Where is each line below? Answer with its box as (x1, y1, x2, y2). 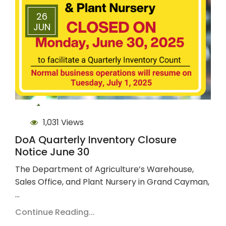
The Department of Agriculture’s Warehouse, (15, 163, 194, 175)
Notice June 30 (15, 144, 90, 159)
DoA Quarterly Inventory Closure (15, 132, 177, 147)
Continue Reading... (15, 206, 95, 218)
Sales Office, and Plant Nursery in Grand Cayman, (15, 176, 209, 188)
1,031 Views (43, 116, 84, 128)
